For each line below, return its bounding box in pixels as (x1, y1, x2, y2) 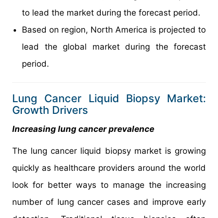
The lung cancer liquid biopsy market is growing (12, 145, 206, 156)
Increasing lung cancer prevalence (12, 124, 154, 134)
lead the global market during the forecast (22, 41, 206, 52)
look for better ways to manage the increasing (12, 180, 206, 190)
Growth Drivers (12, 103, 88, 116)
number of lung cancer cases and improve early (12, 197, 206, 207)
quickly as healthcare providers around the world (12, 163, 206, 173)
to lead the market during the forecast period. (22, 7, 200, 18)
